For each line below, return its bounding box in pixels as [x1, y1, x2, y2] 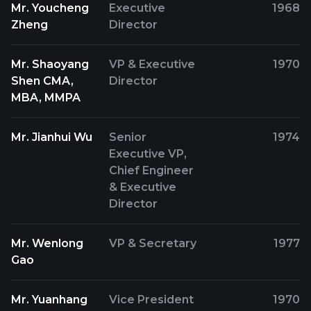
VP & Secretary [109, 237, 197, 250]
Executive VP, [109, 147, 187, 160]
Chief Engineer [109, 164, 194, 177]
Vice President [109, 293, 194, 306]
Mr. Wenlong [11, 237, 83, 250]
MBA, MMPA [11, 91, 81, 104]
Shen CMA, [11, 74, 74, 87]
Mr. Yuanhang [11, 293, 87, 306]
